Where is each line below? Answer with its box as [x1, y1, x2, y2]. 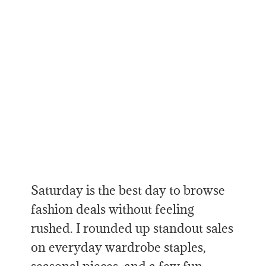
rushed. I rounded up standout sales [31, 220, 234, 237]
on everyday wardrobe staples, [31, 239, 207, 256]
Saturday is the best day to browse [31, 182, 226, 199]
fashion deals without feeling [31, 201, 194, 218]
